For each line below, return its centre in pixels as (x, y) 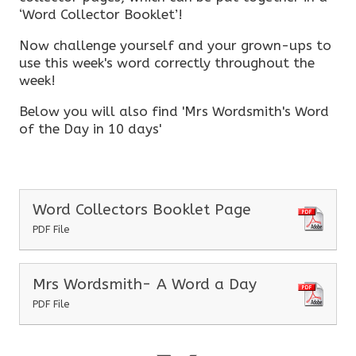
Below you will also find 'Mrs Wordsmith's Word (174, 111)
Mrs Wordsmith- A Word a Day (145, 284)
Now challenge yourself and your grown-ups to (176, 45)
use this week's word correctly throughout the (167, 62)
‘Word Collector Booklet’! (101, 14)
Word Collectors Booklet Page (142, 210)
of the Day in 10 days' (91, 128)
